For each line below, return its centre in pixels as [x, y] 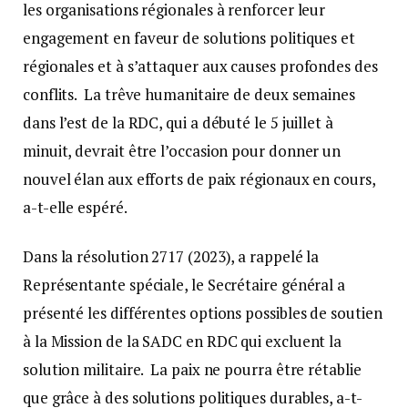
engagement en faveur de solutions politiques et [189, 38]
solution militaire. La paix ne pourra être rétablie [192, 369]
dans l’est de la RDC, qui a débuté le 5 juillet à [178, 123]
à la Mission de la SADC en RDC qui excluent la [183, 341]
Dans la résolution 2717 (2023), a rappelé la [171, 256]
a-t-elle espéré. [75, 208]
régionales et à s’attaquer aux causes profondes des [200, 66]
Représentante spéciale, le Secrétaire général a [184, 284]
